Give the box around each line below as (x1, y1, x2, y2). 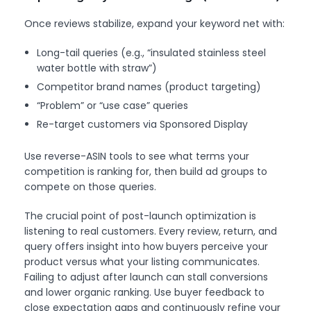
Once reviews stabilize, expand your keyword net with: (24, 16, 285, 31)
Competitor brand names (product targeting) (37, 79, 262, 94)
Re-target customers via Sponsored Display (37, 117, 249, 131)
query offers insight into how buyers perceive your (24, 239, 268, 253)
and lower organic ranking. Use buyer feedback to (24, 285, 264, 299)
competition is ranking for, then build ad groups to (24, 164, 267, 178)
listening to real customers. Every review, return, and (24, 224, 277, 238)
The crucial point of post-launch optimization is (24, 208, 256, 223)
